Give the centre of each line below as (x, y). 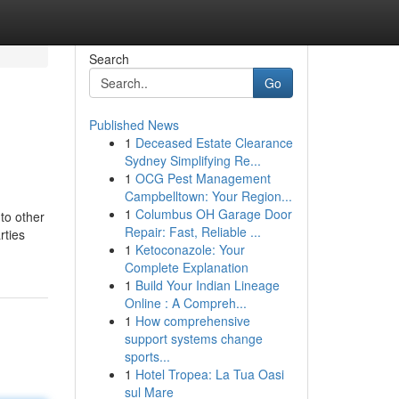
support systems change (193, 338)
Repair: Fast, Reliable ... (192, 232)
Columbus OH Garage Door (213, 214)
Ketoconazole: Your (190, 249)
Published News (134, 125)
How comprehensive (192, 321)
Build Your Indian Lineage (207, 285)
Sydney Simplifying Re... (192, 160)
